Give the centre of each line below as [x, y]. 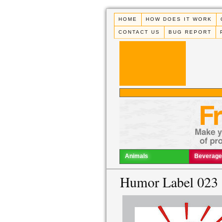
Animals [137, 156]
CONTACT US [139, 32]
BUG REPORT [190, 32]
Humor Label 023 [169, 182]
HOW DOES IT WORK [179, 19]
